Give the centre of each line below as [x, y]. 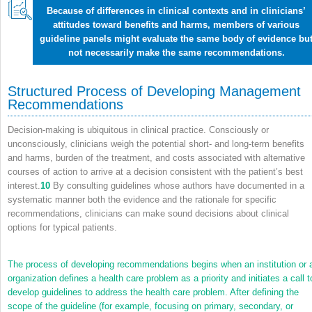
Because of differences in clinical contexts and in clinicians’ [176, 10]
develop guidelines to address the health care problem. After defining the [153, 292]
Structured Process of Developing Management [154, 92]
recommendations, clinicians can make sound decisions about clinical [148, 213]
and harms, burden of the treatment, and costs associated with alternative [156, 157]
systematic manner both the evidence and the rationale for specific [142, 199]
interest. [24, 185]
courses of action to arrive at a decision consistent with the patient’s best [155, 171]
